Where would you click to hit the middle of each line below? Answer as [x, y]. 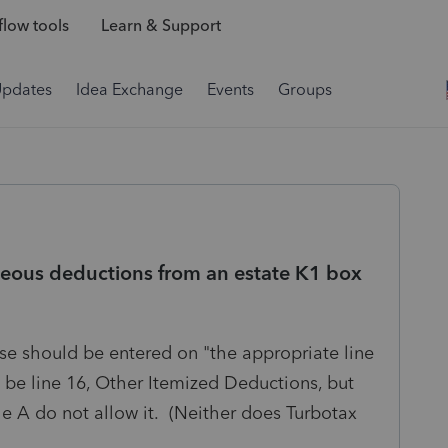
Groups [305, 89]
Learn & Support [160, 26]
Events [230, 89]
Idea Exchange [129, 89]
